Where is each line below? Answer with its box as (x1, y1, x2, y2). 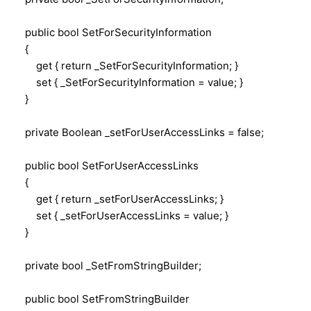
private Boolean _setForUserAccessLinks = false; (14, 125, 264, 139)
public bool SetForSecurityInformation (14, 25, 212, 39)
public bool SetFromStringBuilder (14, 292, 190, 305)
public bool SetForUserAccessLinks (14, 158, 199, 172)
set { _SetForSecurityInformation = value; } (14, 75, 243, 89)
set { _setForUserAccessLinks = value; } (14, 208, 228, 222)
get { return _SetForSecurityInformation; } (14, 58, 238, 72)
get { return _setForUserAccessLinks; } (14, 192, 224, 205)
